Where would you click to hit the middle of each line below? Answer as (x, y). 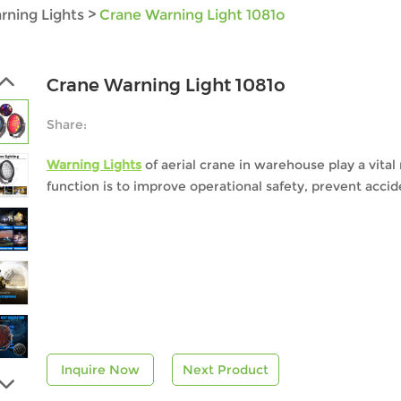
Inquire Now (100, 370)
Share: (67, 124)
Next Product (226, 370)
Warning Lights (94, 165)
